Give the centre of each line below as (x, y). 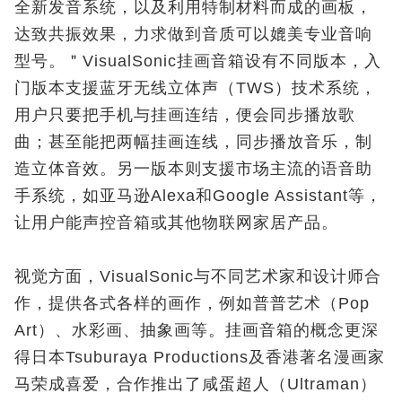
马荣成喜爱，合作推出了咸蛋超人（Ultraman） (196, 384)
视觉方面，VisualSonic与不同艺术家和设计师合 (198, 276)
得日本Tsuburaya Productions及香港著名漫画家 (200, 357)
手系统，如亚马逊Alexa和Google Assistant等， (198, 195)
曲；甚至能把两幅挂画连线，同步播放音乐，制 (193, 141)
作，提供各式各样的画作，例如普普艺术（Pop (192, 303)
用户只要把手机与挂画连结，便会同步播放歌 (185, 114)
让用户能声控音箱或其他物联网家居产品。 (176, 222)
